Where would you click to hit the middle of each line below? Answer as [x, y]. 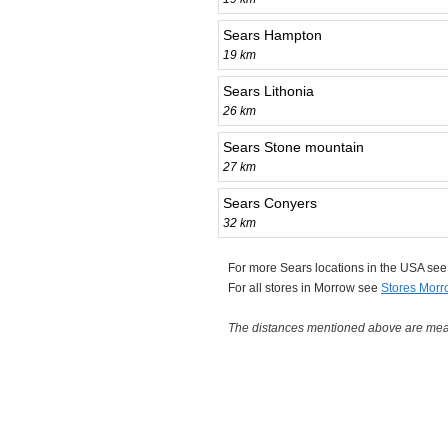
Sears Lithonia [268, 91]
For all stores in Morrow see [304, 288]
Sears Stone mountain [293, 147]
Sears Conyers [270, 203]
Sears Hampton [272, 35]
